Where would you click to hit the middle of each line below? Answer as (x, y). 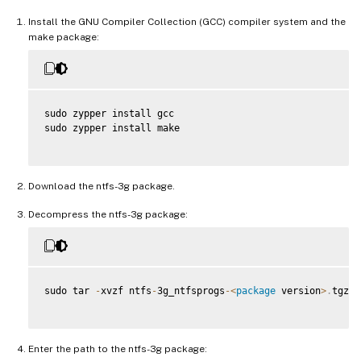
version (298, 291)
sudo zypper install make (112, 129)
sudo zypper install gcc (109, 114)
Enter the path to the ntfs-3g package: (118, 349)
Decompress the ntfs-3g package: (108, 215)
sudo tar (70, 291)
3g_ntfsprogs (191, 291)
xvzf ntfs (126, 291)
